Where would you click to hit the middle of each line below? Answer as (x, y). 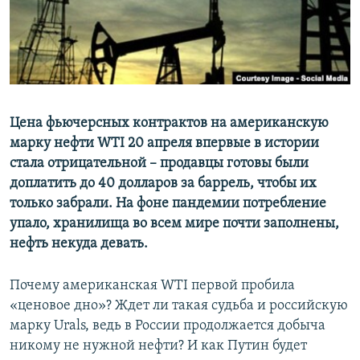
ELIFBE (44, 73)
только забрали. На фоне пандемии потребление (168, 204)
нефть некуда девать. (79, 244)
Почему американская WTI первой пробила (152, 286)
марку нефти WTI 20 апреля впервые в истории (164, 144)
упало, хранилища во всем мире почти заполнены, (174, 224)
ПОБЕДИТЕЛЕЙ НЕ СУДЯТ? (90, 15)
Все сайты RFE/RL (82, 123)
